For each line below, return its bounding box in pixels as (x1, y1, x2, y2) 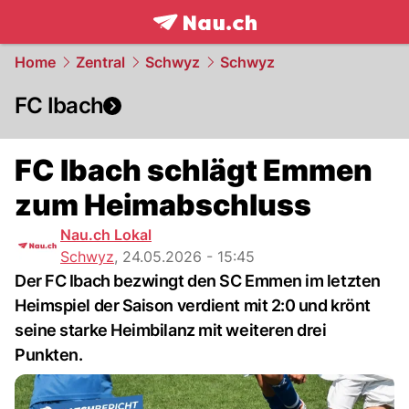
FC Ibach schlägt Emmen (15, 152, 372, 188)
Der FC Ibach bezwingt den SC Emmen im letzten (15, 271, 381, 290)
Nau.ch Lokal (60, 225, 152, 244)
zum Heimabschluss (15, 187, 311, 223)
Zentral (76, 53, 125, 71)
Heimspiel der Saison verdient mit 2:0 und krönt (15, 296, 371, 315)
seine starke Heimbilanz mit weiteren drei (15, 320, 327, 340)
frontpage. (152, 32, 235, 52)
